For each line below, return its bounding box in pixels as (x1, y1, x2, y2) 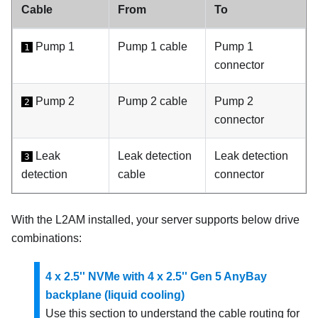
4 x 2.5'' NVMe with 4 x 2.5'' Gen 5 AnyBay (45, 270, 267, 283)
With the (11, 213, 55, 226)
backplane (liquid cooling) (45, 288, 185, 301)
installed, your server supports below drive (85, 213, 300, 226)
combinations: (11, 231, 82, 244)
